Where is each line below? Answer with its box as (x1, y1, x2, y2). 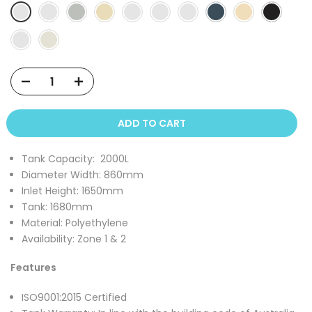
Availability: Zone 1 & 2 (22, 232, 126, 246)
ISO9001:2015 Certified (22, 290, 127, 304)
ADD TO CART (117, 116, 186, 130)
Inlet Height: (22, 184, 81, 198)
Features (10, 260, 56, 274)
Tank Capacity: (22, 152, 97, 166)
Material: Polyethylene (22, 216, 128, 230)
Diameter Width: (22, 168, 104, 182)
